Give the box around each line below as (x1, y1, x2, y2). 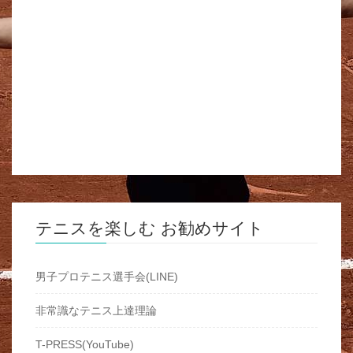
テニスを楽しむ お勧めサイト (35, 219, 264, 238)
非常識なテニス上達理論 (35, 304, 157, 318)
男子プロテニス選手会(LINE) (35, 270, 178, 284)
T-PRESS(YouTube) (35, 338, 134, 351)
